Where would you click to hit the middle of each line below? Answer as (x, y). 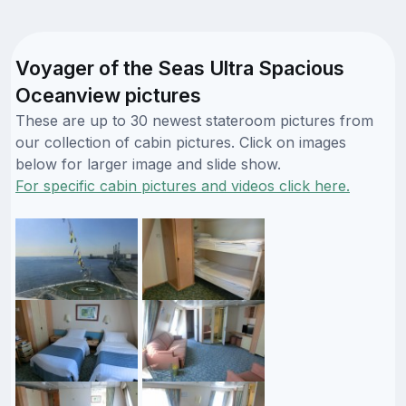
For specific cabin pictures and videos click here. (183, 185)
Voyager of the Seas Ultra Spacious (180, 68)
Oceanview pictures (108, 95)
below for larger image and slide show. (148, 164)
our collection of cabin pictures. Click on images (181, 142)
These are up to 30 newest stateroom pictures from (194, 120)
